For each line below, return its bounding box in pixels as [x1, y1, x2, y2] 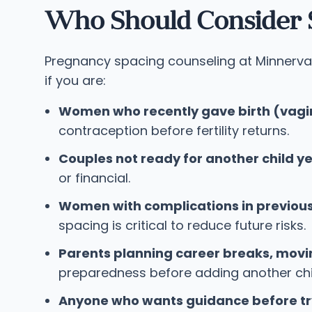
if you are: [45, 72, 106, 89]
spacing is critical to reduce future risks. [58, 217, 306, 234]
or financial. [58, 169, 130, 187]
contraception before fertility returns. [58, 122, 289, 139]
